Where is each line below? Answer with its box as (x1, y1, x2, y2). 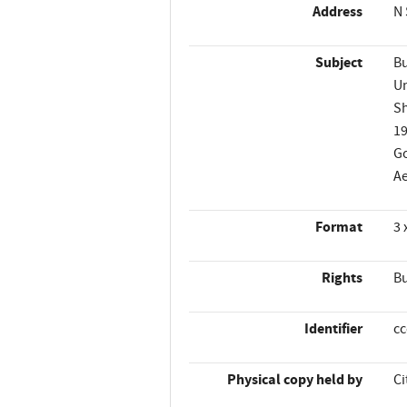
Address (313, 2, 363, 22)
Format (315, 217, 363, 237)
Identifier (304, 319, 363, 339)
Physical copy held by (227, 370, 363, 390)
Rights (322, 268, 363, 288)
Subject (315, 53, 363, 73)
